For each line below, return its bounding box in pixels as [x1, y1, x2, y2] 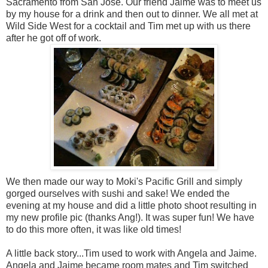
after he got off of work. [6, 33, 101, 44]
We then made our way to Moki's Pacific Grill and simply [6, 176, 242, 187]
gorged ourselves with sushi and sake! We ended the [6, 188, 230, 199]
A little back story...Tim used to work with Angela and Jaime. [6, 248, 257, 259]
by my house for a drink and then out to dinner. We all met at [6, 9, 258, 20]
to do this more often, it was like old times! [6, 224, 181, 235]
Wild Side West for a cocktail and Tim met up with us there [6, 21, 251, 32]
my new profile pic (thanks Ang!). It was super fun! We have [6, 212, 254, 223]
